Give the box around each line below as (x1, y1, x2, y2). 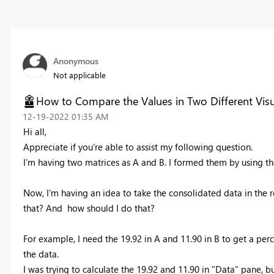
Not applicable (53, 70, 106, 81)
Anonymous (53, 55, 98, 67)
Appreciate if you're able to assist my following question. (23, 141, 253, 154)
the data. (23, 248, 59, 261)
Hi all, (23, 125, 46, 138)
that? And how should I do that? (23, 202, 155, 215)
